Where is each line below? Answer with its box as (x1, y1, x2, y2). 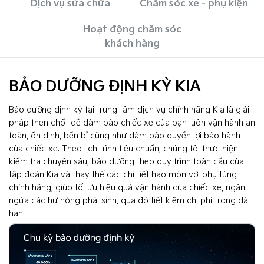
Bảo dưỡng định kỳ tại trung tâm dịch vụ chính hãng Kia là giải (9, 105, 249, 115)
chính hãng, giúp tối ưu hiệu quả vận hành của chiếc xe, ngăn (9, 183, 245, 193)
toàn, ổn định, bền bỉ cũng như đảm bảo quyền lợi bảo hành (9, 131, 240, 141)
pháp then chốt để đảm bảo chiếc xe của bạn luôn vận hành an (9, 118, 255, 128)
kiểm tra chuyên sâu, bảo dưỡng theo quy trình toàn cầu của (9, 157, 244, 167)
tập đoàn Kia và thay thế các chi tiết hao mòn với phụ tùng (9, 170, 237, 180)
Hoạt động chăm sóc (82, 24, 181, 36)
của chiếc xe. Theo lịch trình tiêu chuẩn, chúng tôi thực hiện (9, 144, 238, 154)
